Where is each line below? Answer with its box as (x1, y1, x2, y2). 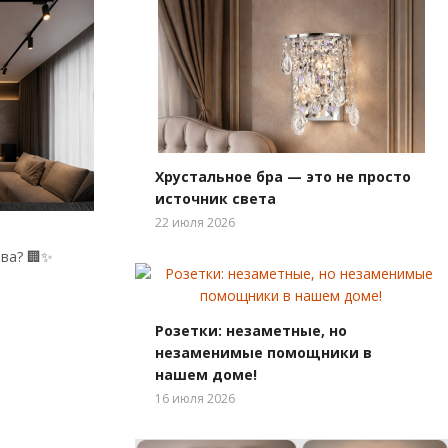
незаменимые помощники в (154, 343, 372, 362)
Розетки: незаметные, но (154, 321, 347, 340)
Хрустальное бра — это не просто (154, 167, 411, 186)
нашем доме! (154, 365, 257, 384)
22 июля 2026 (154, 214, 235, 231)
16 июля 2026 (154, 390, 235, 407)
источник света (154, 189, 276, 208)
